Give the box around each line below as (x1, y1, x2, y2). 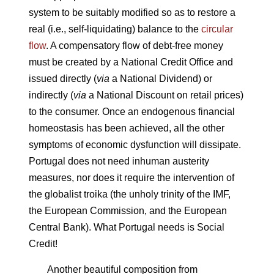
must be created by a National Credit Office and (28, 57, 233, 67)
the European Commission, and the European (28, 206, 227, 216)
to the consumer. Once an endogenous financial (28, 106, 235, 117)
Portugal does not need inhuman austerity (28, 156, 209, 166)
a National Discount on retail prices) (86, 90, 243, 100)
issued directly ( (28, 73, 97, 84)
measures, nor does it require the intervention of (28, 172, 234, 183)
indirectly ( (28, 90, 73, 100)
